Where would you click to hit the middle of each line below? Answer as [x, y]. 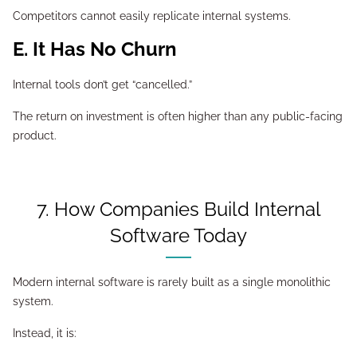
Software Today [178, 235]
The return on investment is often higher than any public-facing [178, 116]
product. [35, 135]
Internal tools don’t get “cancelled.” [102, 84]
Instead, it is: [45, 333]
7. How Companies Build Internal [43, 209]
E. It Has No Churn [102, 49]
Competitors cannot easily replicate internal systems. [152, 16]
